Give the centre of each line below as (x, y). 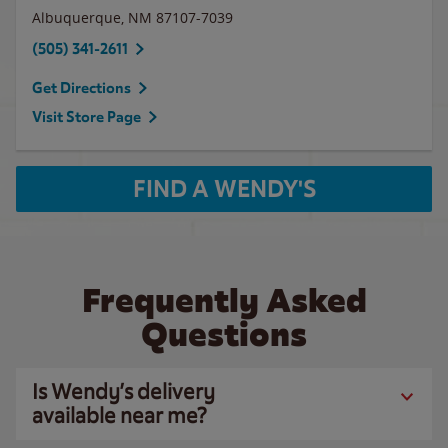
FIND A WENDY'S (224, 189)
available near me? (119, 415)
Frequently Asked (224, 300)
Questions (224, 334)
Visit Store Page (86, 117)
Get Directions (81, 88)
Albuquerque (76, 17)
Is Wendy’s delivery (123, 391)
